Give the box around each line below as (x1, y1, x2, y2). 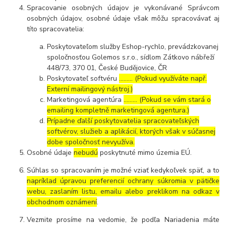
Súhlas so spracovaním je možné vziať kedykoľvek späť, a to (27, 165, 219, 175)
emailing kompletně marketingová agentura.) (47, 105, 190, 115)
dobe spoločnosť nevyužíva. (47, 137, 135, 147)
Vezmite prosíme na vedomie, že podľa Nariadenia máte (27, 214, 219, 224)
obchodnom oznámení (27, 197, 97, 207)
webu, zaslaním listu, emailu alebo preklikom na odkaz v (27, 186, 219, 196)
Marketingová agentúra (47, 94, 124, 104)
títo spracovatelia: (27, 24, 85, 34)
